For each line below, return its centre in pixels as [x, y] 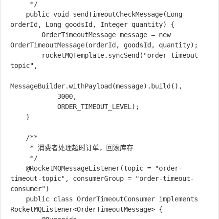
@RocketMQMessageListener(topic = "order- [18, 168]
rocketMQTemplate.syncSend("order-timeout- [26, 55]
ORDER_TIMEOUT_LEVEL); [34, 107]
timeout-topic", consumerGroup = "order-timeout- [102, 178]
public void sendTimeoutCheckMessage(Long [18, 14]
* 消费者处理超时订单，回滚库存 [20, 148]
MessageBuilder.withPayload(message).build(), [98, 86]
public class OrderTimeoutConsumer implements [18, 199]
